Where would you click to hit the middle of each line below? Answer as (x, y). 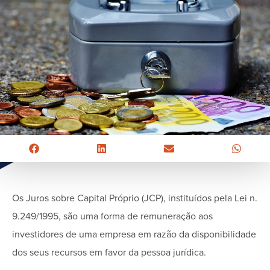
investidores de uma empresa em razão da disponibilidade (134, 234)
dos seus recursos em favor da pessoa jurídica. (109, 252)
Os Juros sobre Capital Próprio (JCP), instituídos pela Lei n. (135, 198)
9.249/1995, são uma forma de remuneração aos (112, 216)
